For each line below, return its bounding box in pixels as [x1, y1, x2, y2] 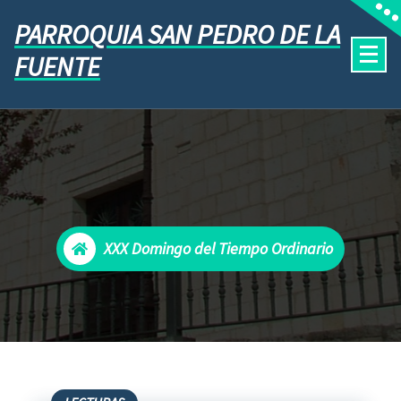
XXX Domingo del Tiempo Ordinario [103, 238, 333, 259]
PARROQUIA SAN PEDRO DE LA [14, 16, 340, 51]
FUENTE [14, 48, 100, 83]
